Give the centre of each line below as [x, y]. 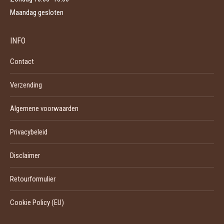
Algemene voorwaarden [44, 108]
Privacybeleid [29, 132]
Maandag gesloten [37, 12]
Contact [22, 61]
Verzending [26, 85]
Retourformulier [33, 179]
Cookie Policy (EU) [37, 202]
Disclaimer [25, 155]
